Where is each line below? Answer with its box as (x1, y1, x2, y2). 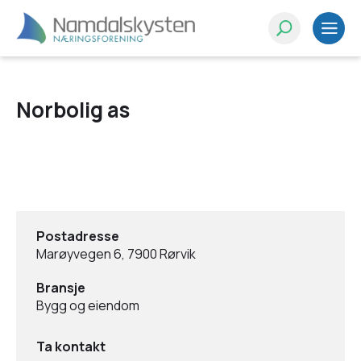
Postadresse (36, 227, 119, 245)
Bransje (36, 279, 85, 297)
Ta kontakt (36, 338, 106, 355)
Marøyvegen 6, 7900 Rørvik (36, 245, 196, 263)
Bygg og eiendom (36, 297, 139, 314)
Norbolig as (16, 95, 130, 124)
